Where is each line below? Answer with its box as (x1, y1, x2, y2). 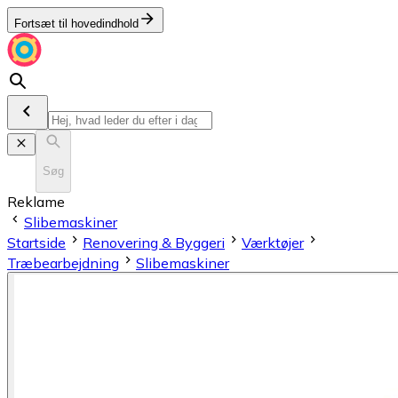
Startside (7, 233, 66, 251)
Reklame (7, 192, 65, 211)
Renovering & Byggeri (83, 233, 225, 251)
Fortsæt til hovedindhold (14, 17, 139, 30)
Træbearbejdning (7, 253, 119, 272)
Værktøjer (242, 233, 304, 251)
